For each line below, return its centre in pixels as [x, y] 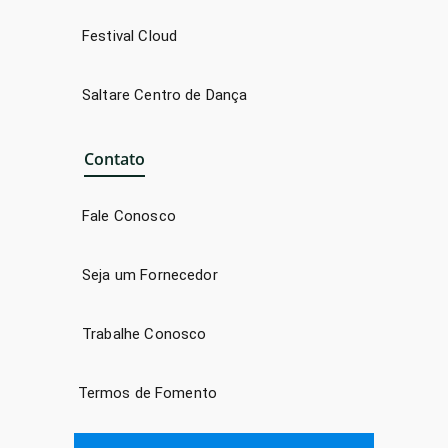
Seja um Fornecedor [150, 274]
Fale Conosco [129, 215]
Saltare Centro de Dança [165, 95]
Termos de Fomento [147, 392]
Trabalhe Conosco [144, 333]
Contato [114, 158]
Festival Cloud [130, 36]
